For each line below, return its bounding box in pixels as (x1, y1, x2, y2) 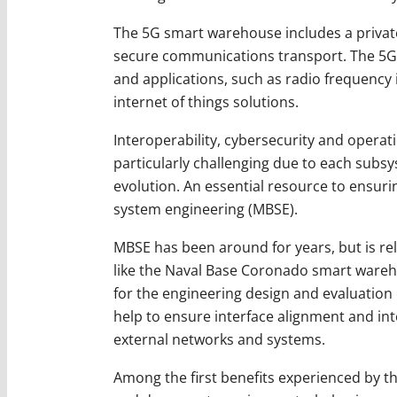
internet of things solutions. (113, 91, 302, 112)
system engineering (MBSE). (113, 198, 305, 219)
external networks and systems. (113, 329, 329, 349)
